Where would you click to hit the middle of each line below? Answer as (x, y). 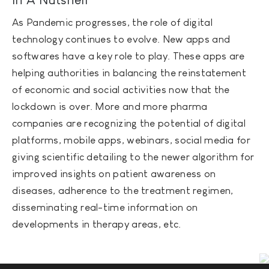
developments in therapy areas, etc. (97, 224)
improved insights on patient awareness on (114, 174)
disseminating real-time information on (105, 207)
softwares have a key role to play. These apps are (128, 56)
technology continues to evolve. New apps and (121, 39)
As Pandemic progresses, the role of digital (112, 22)
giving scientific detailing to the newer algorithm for (133, 157)
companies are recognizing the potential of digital (129, 123)
